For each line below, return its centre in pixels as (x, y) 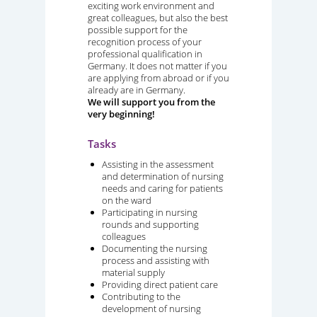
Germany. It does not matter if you (157, 65)
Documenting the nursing (155, 248)
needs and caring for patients (162, 188)
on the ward (127, 200)
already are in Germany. (137, 90)
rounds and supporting (150, 224)
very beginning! (121, 114)
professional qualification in (145, 53)
